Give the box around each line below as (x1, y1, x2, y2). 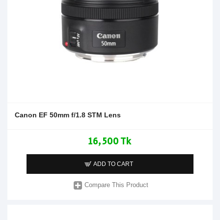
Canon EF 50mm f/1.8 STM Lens (15, 110, 121, 119)
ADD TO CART (93, 160, 134, 167)
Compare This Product (84, 181, 149, 189)
